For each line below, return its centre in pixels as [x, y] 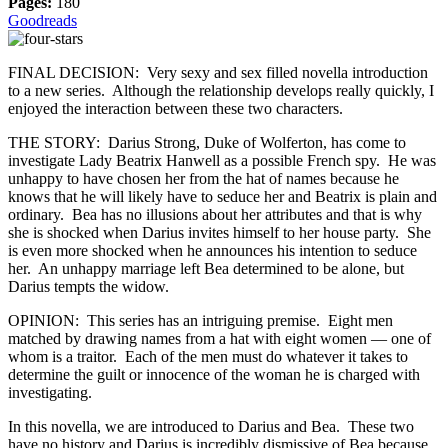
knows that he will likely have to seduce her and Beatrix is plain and [222, 197]
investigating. [50, 393]
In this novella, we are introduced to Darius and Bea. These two [211, 427]
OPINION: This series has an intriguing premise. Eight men [200, 321]
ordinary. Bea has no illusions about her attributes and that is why [215, 215]
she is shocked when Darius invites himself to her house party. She [219, 233]
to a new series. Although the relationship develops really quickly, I [221, 91]
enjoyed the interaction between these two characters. [175, 109]
